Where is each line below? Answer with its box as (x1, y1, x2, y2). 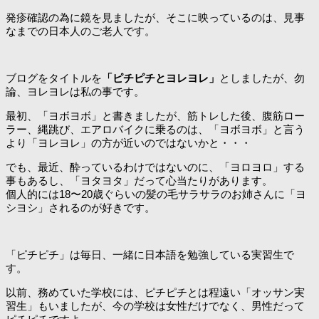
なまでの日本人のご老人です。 (6, 24, 155, 37)
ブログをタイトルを (6, 72, 102, 85)
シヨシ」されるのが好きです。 (6, 202, 155, 214)
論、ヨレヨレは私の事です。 (6, 85, 145, 98)
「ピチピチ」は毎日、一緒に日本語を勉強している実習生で (6, 249, 294, 261)
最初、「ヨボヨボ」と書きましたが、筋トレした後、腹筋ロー (6, 110, 305, 122)
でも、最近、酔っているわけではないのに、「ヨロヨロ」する (6, 161, 305, 174)
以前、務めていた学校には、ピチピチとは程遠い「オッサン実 (6, 286, 305, 299)
